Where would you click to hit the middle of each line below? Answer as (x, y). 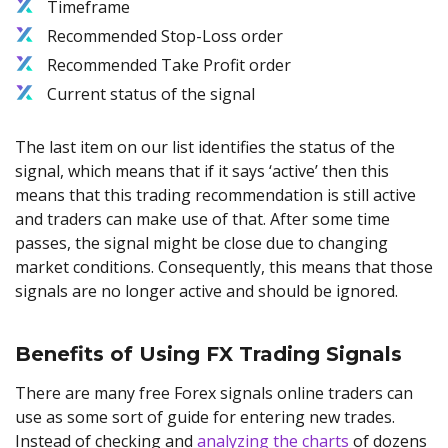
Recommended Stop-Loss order (165, 35)
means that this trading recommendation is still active (215, 194)
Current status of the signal (151, 93)
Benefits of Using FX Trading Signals (208, 354)
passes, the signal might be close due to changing (201, 242)
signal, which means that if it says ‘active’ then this (202, 170)
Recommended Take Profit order (169, 64)
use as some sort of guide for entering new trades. (205, 417)
